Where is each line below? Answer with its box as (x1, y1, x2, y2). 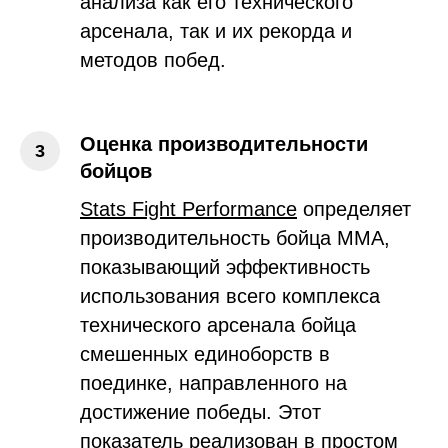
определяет (297, 197, 411, 220)
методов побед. (80, 48, 226, 71)
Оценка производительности (80, 132, 368, 155)
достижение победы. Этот (80, 400, 321, 423)
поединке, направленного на (80, 371, 347, 394)
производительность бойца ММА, (80, 226, 390, 249)
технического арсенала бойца (80, 313, 356, 336)
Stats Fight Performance (80, 197, 297, 220)
